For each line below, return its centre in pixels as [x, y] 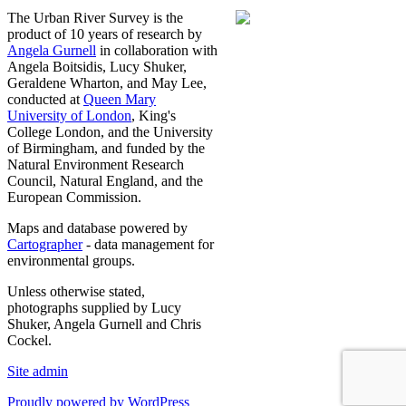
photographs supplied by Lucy [94, 308]
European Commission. [74, 198]
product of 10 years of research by [105, 34]
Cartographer [45, 245]
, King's [154, 116]
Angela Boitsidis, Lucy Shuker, [97, 67]
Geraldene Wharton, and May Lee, [107, 83]
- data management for [148, 245]
